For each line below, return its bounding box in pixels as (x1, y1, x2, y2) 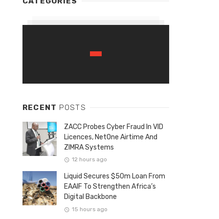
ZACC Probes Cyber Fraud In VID (64, 122, 163, 131)
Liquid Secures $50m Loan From (64, 172, 165, 181)
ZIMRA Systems (64, 143, 114, 152)
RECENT (22, 103, 59, 112)
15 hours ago (71, 205, 108, 213)
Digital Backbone (64, 193, 117, 201)
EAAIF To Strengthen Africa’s (64, 182, 156, 191)
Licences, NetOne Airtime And (64, 132, 157, 141)
